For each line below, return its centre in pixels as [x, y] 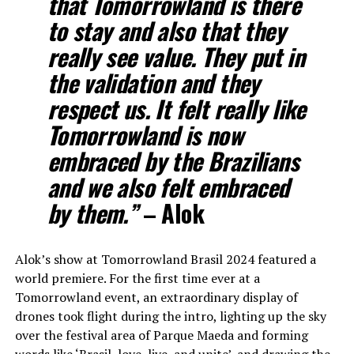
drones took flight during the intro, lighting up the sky [170, 316]
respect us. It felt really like [176, 109]
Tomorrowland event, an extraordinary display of [156, 297]
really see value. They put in [176, 56]
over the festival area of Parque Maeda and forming [161, 335]
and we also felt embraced [168, 187]
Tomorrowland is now [145, 135]
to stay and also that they [166, 30]
